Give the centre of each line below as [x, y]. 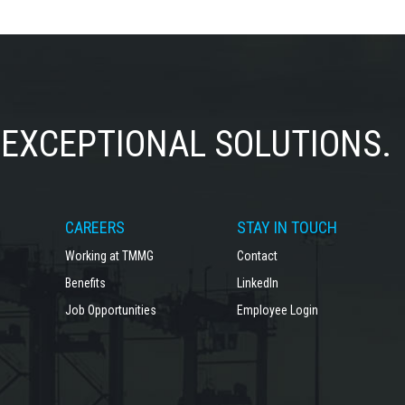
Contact [258, 256]
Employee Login [278, 310]
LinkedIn [258, 283]
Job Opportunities [110, 310]
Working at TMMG [109, 256]
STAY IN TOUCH [287, 227]
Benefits [85, 283]
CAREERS [94, 227]
